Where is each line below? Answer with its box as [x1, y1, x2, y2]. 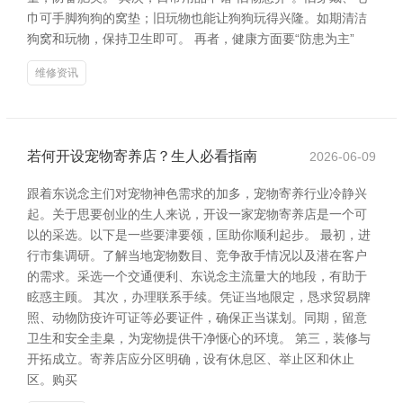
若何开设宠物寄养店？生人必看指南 [27, 148, 257, 164]
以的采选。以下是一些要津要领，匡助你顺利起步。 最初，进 [27, 228, 371, 242]
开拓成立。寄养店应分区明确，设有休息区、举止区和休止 [27, 352, 354, 366]
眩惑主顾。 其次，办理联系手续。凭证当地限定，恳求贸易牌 [27, 290, 371, 304]
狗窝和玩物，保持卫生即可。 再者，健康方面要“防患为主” [27, 31, 354, 46]
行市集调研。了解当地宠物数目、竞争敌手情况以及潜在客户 [27, 248, 367, 263]
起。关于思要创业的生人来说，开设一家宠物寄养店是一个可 [27, 207, 367, 221]
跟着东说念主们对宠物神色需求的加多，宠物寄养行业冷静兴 [27, 186, 367, 201]
